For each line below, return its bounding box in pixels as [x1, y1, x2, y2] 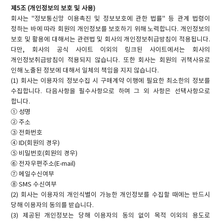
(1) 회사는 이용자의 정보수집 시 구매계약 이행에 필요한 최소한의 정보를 [11, 77, 210, 85]
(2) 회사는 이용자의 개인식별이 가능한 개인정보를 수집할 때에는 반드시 [11, 191, 210, 199]
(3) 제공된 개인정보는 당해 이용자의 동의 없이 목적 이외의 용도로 [11, 212, 210, 220]
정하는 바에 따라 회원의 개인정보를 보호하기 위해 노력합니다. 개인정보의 [11, 25, 210, 33]
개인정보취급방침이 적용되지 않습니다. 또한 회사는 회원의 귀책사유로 [11, 56, 210, 64]
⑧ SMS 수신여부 [11, 181, 57, 188]
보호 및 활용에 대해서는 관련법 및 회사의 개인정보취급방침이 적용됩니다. [11, 36, 210, 43]
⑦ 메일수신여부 [11, 170, 55, 178]
